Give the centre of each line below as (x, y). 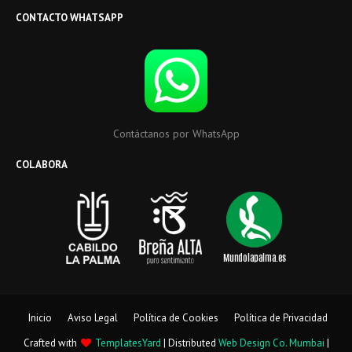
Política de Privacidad (281, 318)
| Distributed (189, 343)
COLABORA (42, 165)
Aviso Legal (93, 318)
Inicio (40, 318)
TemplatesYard (128, 343)
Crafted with (51, 343)
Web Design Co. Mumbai (271, 343)
